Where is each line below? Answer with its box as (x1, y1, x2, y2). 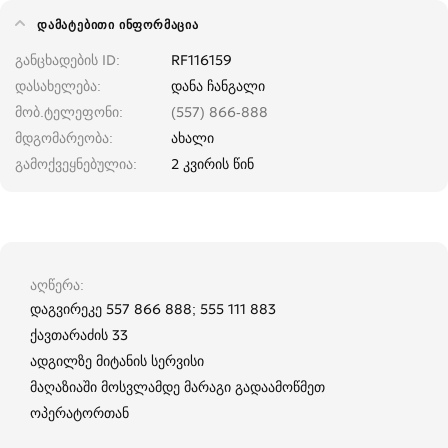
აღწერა (30, 275, 80, 294)
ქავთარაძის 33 (30, 325, 128, 344)
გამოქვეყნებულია (15, 154, 133, 173)
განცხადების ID (15, 50, 116, 69)
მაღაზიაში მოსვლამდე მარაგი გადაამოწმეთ (30, 377, 325, 396)
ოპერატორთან (30, 403, 129, 422)
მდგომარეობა (15, 128, 109, 147)
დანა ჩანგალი (171, 76, 266, 95)
